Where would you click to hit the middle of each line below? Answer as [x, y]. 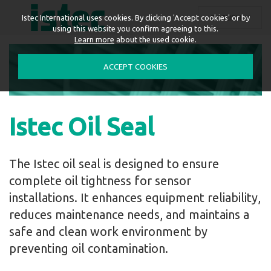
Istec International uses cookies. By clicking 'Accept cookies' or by [135, 18]
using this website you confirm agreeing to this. [135, 28]
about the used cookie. [155, 39]
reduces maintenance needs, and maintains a [129, 214]
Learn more [94, 39]
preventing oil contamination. [89, 248]
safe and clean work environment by [108, 231]
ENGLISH [227, 17]
